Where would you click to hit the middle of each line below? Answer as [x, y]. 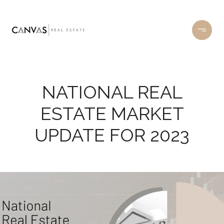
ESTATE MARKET [112, 113]
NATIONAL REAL [112, 92]
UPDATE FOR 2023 [112, 135]
